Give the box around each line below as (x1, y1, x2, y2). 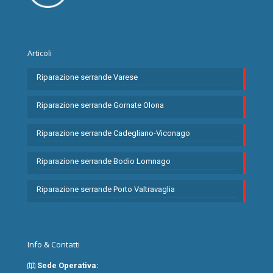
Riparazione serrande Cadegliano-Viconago (37, 129, 190, 138)
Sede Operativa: (35, 261, 99, 271)
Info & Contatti (27, 239, 80, 250)
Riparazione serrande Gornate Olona (37, 101, 164, 110)
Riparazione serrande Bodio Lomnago (37, 157, 171, 166)
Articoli (27, 48, 52, 59)
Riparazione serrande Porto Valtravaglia (37, 185, 175, 194)
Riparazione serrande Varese (37, 73, 138, 82)
